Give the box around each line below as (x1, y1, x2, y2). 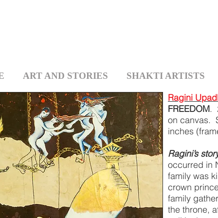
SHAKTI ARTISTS (126, 71, 205, 81)
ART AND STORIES (22, 71, 108, 81)
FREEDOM (168, 103, 210, 114)
